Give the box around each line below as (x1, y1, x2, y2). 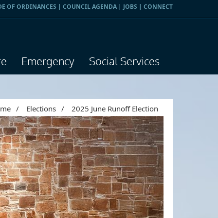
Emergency (21, 54, 75, 69)
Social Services (89, 54, 160, 69)
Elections (26, 104, 56, 113)
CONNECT (144, 2, 173, 11)
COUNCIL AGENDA (63, 2, 117, 11)
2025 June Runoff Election (72, 104, 158, 113)
